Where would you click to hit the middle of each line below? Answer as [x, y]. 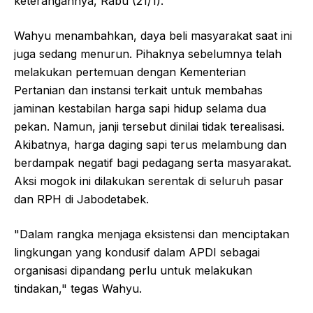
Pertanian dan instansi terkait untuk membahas [138, 90]
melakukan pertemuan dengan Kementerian [130, 72]
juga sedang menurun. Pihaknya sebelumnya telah [148, 53]
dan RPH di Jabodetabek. [81, 199]
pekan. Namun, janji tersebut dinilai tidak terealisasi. [149, 126]
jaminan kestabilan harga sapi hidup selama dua [140, 108]
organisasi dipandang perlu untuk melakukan [133, 270]
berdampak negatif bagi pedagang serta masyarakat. [153, 162]
